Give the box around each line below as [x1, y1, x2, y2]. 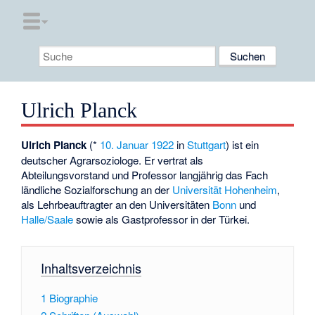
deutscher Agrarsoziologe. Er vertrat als [21, 153, 204, 168]
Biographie [49, 290, 98, 305]
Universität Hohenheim [172, 182, 278, 198]
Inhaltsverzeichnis [40, 258, 141, 277]
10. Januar [100, 137, 149, 153]
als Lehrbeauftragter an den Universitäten [21, 197, 213, 212]
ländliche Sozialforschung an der [21, 182, 173, 198]
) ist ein [226, 137, 259, 153]
